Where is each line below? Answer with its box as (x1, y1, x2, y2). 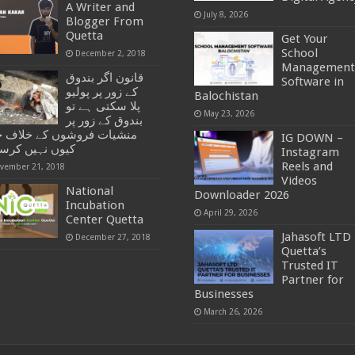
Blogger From (66, 14, 144, 29)
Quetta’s (281, 244, 326, 258)
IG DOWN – (281, 131, 343, 145)
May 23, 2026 (203, 109, 254, 118)
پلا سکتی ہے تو (66, 99, 141, 114)
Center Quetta (66, 212, 144, 227)
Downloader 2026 (193, 188, 289, 202)
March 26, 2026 (203, 307, 262, 316)
